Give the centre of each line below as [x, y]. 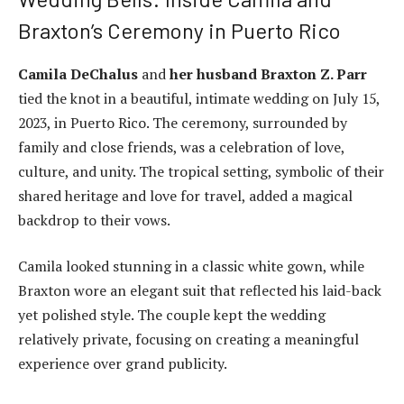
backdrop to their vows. [94, 220]
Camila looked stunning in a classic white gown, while [191, 266]
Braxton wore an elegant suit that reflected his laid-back [200, 291]
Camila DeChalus [78, 73]
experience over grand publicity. [123, 364]
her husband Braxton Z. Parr [268, 73]
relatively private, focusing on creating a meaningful [188, 340]
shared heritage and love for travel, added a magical [185, 195]
